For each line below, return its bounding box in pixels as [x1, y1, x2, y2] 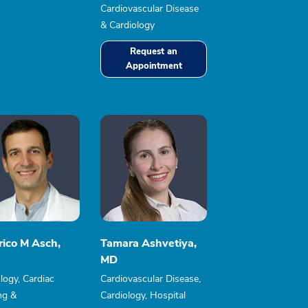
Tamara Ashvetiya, [100, 236, 197, 251]
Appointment [125, 60, 182, 72]
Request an [130, 45, 177, 58]
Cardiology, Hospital [100, 289, 186, 302]
